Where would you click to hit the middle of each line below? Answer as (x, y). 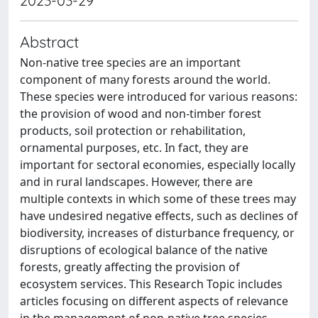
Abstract (49, 42)
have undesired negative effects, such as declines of (159, 216)
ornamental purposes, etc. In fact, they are (134, 148)
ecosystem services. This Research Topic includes (151, 284)
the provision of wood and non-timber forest (141, 114)
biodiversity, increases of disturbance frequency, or (157, 233)
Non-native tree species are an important (130, 62)
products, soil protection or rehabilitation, (133, 131)
